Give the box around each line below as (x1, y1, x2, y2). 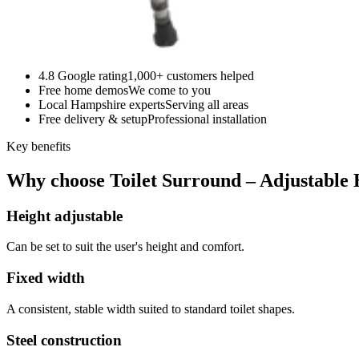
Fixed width (6, 269, 85, 287)
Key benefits (6, 139, 71, 153)
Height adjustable (6, 207, 123, 224)
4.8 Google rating (38, 68, 127, 83)
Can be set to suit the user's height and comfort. (6, 240, 244, 254)
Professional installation (147, 111, 267, 126)
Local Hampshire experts (38, 97, 165, 111)
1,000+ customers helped (127, 68, 254, 83)
